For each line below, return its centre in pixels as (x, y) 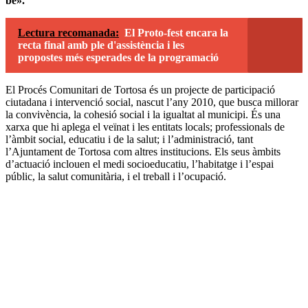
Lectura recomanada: (68, 32)
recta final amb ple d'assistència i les (101, 45)
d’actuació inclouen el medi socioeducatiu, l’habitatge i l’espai (140, 164)
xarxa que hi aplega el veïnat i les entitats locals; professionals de (145, 126)
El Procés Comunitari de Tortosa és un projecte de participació (140, 89)
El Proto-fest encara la (176, 32)
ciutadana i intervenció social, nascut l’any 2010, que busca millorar (152, 102)
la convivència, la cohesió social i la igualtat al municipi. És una (143, 114)
